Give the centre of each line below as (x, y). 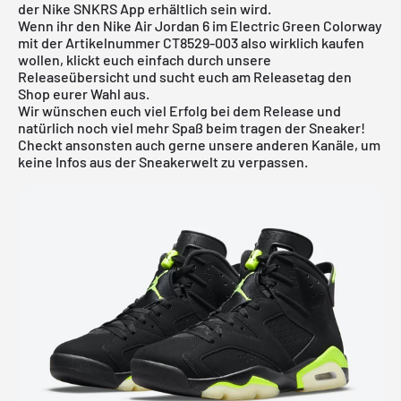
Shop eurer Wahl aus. (84, 93)
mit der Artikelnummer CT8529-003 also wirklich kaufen (191, 42)
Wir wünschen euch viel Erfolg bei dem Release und (179, 110)
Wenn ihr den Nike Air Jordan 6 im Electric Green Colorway (200, 25)
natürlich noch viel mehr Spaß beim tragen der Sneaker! (192, 127)
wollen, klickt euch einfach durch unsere (145, 59)
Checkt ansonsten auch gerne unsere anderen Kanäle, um (199, 144)
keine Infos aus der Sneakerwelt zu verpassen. (163, 161)
